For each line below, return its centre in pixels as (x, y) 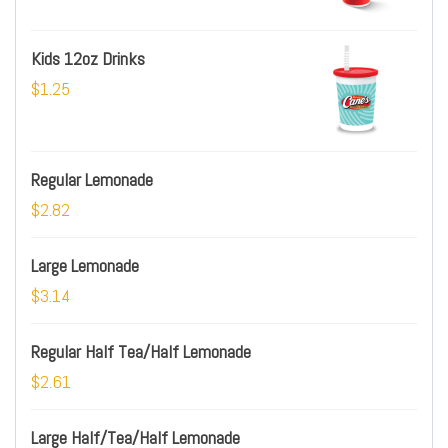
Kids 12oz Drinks (88, 58)
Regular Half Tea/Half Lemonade (141, 351)
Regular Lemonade (92, 179)
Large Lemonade (85, 265)
